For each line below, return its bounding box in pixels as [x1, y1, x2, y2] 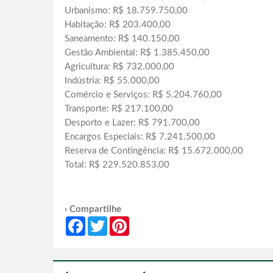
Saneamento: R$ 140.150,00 [65, 34, 180, 44]
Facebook [85, 217, 121, 226]
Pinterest [129, 217, 162, 226]
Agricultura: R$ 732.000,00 [65, 62, 174, 72]
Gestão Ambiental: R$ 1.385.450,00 [65, 48, 210, 58]
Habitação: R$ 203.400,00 [65, 20, 171, 30]
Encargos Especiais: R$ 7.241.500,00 [65, 132, 215, 142]
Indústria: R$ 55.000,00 [65, 76, 160, 86]
